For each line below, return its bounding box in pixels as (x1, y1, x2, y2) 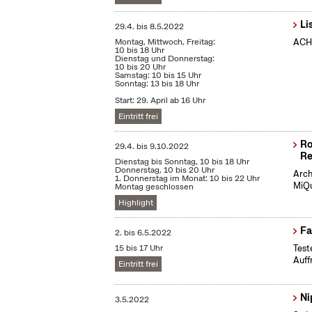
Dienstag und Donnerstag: (115, 53, 215, 65)
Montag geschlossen (115, 181, 194, 193)
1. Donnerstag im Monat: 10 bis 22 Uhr (115, 173, 260, 185)
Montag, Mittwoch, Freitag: (115, 36, 216, 48)
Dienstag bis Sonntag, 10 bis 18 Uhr (115, 156, 250, 168)
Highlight (118, 197, 154, 209)
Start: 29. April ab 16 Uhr (115, 95, 206, 107)
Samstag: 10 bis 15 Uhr (115, 70, 202, 81)
